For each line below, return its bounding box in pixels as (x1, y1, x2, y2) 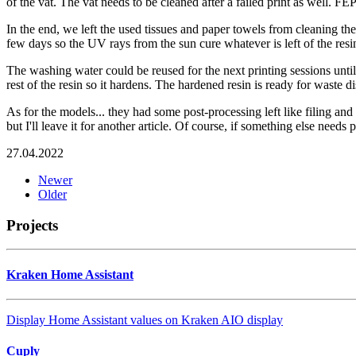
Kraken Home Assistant (6, 267, 133, 281)
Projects (6, 216, 58, 234)
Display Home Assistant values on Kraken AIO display (6, 312, 283, 327)
